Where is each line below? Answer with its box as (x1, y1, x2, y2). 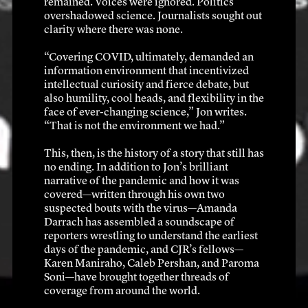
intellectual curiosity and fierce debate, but (44, 79, 249, 91)
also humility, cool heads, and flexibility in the (44, 93, 264, 104)
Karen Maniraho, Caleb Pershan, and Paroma (44, 258, 259, 269)
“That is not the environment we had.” (44, 120, 225, 132)
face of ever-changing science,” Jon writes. (44, 107, 247, 118)
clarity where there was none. (44, 24, 183, 36)
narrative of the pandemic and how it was (44, 175, 239, 187)
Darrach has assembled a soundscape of (44, 217, 234, 228)
